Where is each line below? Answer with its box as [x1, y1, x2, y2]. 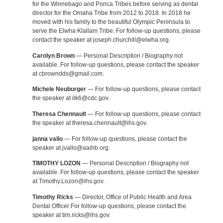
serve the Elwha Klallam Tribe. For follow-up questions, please [32, 27, 201, 35]
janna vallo [32, 135, 63, 142]
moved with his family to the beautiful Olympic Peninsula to [32, 18, 190, 26]
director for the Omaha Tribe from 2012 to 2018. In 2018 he [32, 9, 191, 17]
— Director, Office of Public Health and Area [73, 193, 192, 201]
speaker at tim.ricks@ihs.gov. [32, 211, 111, 219]
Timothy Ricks [32, 193, 73, 201]
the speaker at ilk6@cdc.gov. [32, 95, 110, 102]
